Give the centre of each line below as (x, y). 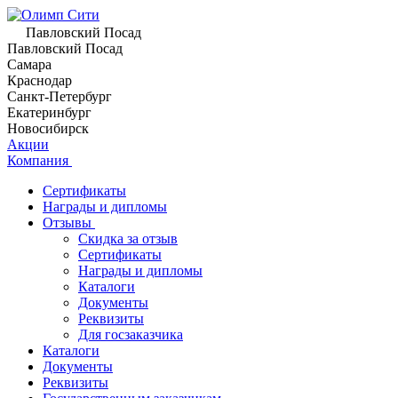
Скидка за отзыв (128, 239)
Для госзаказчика (131, 334)
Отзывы (69, 223)
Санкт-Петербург (60, 96)
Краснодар (40, 80)
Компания (40, 160)
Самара (29, 64)
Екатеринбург (49, 112)
